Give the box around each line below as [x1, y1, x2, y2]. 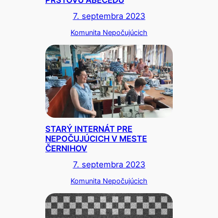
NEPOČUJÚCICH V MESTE [45, 134, 147, 144]
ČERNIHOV [45, 144, 88, 154]
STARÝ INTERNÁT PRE [45, 124, 133, 134]
